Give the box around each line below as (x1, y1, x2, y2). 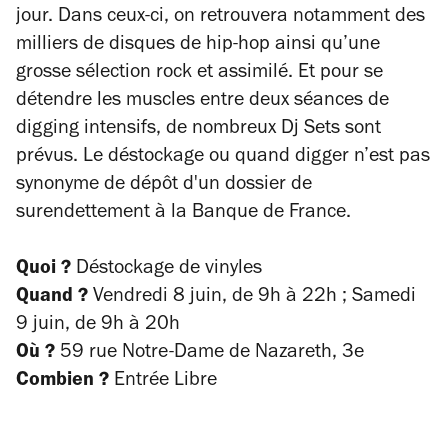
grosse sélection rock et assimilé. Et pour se (16, 64, 383, 84)
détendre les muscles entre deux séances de (16, 92, 389, 112)
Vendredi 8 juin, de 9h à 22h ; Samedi (93, 288, 416, 308)
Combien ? (16, 372, 114, 392)
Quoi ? (16, 260, 76, 280)
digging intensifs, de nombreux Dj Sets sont (16, 120, 381, 140)
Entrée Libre (114, 372, 217, 392)
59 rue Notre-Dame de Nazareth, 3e (60, 344, 364, 364)
